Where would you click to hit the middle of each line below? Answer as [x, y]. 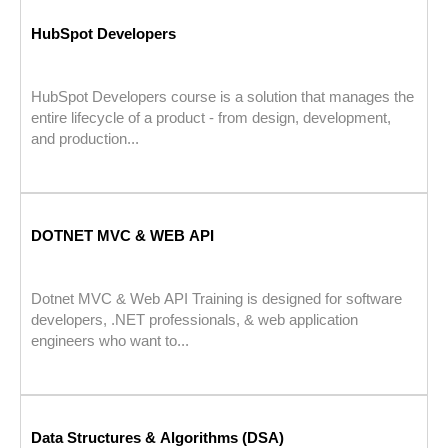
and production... [85, 139]
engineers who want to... [110, 341]
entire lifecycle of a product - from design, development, [211, 118]
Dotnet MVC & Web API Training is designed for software [216, 299]
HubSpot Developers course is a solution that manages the [222, 97]
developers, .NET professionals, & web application [194, 320]
